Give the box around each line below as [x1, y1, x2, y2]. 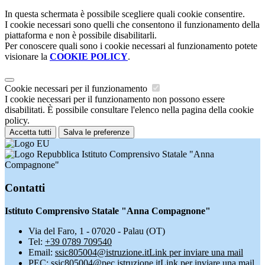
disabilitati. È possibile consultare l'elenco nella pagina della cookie [5, 105, 254, 115]
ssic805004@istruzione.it [55, 247, 149, 257]
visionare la [5, 51, 50, 62]
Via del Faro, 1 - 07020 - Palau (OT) [28, 225, 165, 236]
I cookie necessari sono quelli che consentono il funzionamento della [5, 20, 260, 30]
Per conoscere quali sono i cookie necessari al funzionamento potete [5, 41, 257, 51]
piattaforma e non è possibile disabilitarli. [5, 30, 157, 41]
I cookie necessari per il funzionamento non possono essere [5, 94, 225, 105]
